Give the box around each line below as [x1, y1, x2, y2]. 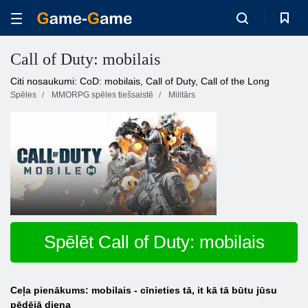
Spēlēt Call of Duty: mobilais [43, 232, 265, 252]
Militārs [168, 90, 195, 100]
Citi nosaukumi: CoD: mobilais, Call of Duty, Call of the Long [10, 76, 269, 87]
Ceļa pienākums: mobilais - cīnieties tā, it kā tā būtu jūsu [10, 285, 277, 296]
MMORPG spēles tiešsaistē [52, 90, 153, 100]
